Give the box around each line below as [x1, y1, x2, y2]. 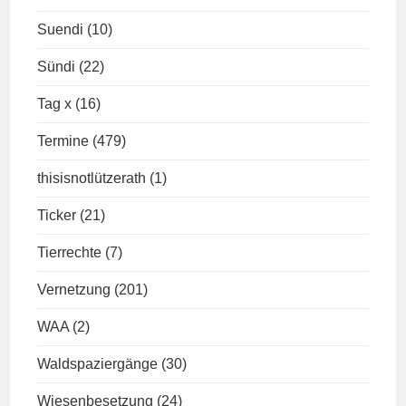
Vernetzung [37, 282, 111, 297]
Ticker [37, 208, 77, 223]
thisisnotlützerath [37, 170, 147, 186]
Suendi [37, 22, 84, 37]
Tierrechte [37, 245, 102, 260]
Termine [37, 133, 90, 149]
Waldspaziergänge [37, 356, 159, 372]
